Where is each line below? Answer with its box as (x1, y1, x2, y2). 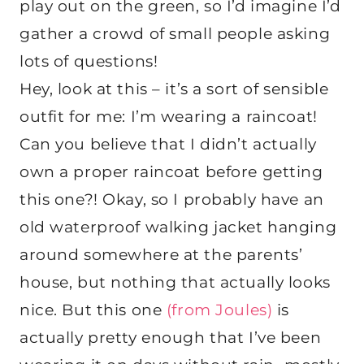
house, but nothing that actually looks (19, 272, 331, 292)
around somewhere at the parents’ (19, 245, 303, 264)
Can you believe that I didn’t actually (19, 134, 317, 154)
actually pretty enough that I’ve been (19, 327, 322, 347)
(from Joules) (166, 300, 273, 319)
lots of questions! (19, 51, 158, 71)
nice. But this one (19, 300, 167, 319)
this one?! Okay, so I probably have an (19, 189, 324, 209)
